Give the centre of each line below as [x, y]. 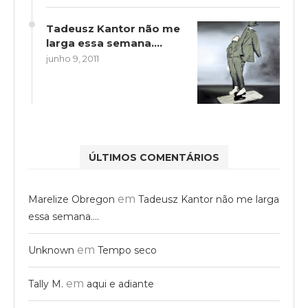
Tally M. [46, 284]
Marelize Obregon [71, 199]
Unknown [51, 250]
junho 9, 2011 [73, 58]
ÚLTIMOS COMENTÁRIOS [154, 157]
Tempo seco [127, 250]
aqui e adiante [120, 284]
